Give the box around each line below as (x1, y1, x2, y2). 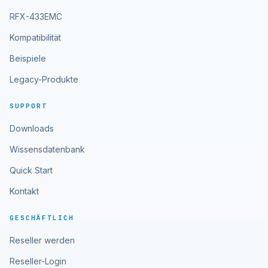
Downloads (10, 123, 54, 133)
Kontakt (10, 186, 39, 196)
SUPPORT (10, 102, 47, 110)
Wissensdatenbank (10, 144, 85, 154)
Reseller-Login (10, 256, 66, 266)
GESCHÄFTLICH (10, 214, 74, 222)
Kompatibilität (10, 32, 61, 42)
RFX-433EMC (10, 11, 62, 22)
